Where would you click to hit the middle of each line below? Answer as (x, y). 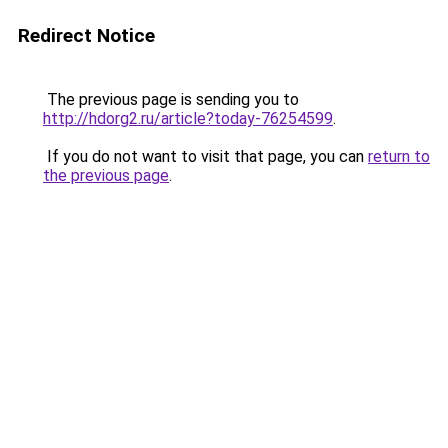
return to (399, 156)
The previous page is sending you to (171, 99)
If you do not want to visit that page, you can (205, 156)
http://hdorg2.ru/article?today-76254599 (188, 118)
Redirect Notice (86, 35)
